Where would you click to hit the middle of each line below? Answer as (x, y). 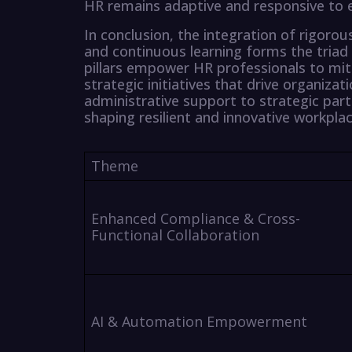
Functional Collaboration (175, 235)
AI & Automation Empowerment (199, 322)
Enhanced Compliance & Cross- (195, 219)
